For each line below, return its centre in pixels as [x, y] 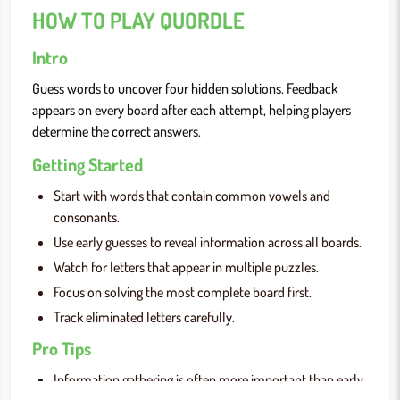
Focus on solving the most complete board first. [183, 292]
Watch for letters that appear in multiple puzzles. [186, 267]
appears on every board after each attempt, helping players [192, 110]
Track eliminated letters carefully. [144, 317]
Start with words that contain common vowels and [192, 196]
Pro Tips [62, 348]
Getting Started [87, 164]
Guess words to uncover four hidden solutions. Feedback [185, 88]
